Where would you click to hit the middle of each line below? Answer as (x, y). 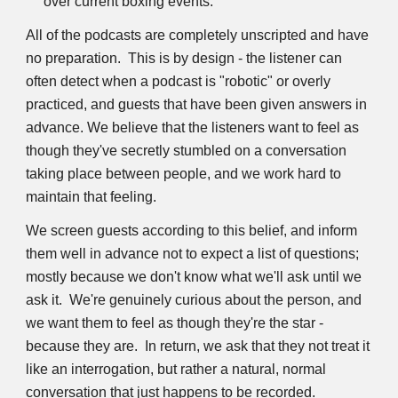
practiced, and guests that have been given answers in (197, 104)
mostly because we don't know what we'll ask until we (194, 277)
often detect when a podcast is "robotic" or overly (179, 81)
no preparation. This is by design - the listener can (184, 58)
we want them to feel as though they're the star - (175, 323)
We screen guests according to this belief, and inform (192, 231)
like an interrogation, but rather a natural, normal (176, 369)
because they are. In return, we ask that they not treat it (198, 346)
